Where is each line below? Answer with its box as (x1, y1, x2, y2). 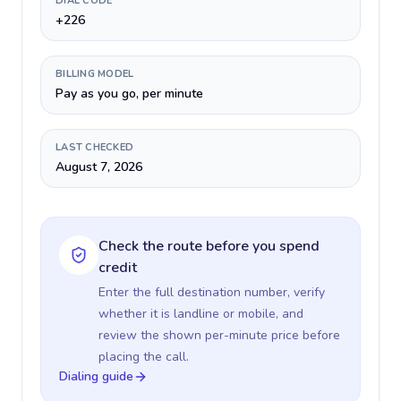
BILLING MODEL (55, 67, 134, 81)
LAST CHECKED (55, 141, 134, 154)
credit (98, 258, 137, 277)
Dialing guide (59, 368, 133, 385)
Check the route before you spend (98, 236, 320, 256)
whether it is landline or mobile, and (98, 305, 303, 322)
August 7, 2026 (55, 158, 142, 175)
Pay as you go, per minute (55, 85, 203, 102)
